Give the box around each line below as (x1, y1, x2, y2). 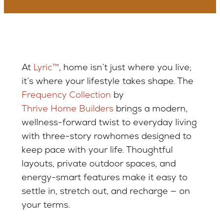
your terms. (21, 199, 70, 210)
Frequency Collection (21, 89, 111, 100)
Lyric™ (33, 61, 59, 73)
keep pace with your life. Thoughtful (21, 144, 173, 155)
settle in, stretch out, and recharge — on (21, 185, 190, 196)
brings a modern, (113, 103, 188, 114)
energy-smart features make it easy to (21, 171, 188, 183)
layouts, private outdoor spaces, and (21, 158, 176, 169)
